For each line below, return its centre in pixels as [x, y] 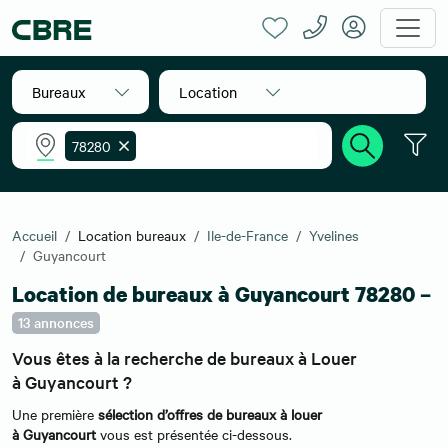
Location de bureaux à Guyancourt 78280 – [224, 294]
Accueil [34, 235]
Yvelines [334, 235]
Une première [55, 414]
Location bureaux [132, 235]
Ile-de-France [247, 235]
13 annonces [56, 322]
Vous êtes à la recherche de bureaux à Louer [184, 357]
